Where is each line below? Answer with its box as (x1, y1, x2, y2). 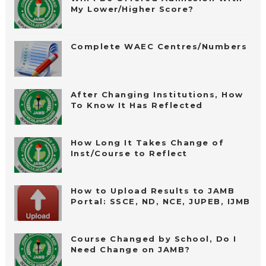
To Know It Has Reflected (70, 100, 203, 110)
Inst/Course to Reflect (70, 148, 188, 158)
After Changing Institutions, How (70, 89, 243, 99)
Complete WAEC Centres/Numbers (70, 41, 248, 51)
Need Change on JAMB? (70, 244, 191, 254)
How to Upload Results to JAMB (70, 185, 235, 195)
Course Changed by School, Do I (70, 233, 237, 243)
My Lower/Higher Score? (70, 4, 194, 14)
